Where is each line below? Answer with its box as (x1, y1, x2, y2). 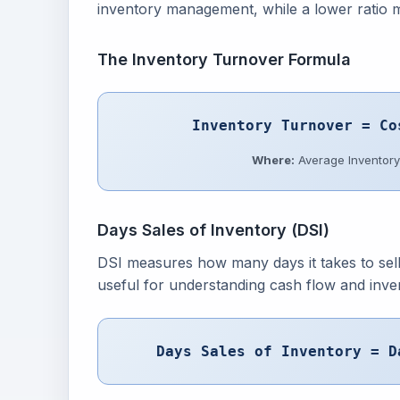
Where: (251, 153, 295, 167)
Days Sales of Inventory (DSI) (97, 221, 329, 239)
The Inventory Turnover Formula (97, 50, 351, 69)
